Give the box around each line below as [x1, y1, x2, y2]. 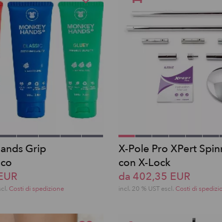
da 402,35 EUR [118, 169, 190, 184]
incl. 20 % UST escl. [118, 184, 175, 193]
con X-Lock [118, 156, 170, 170]
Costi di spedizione [9, 184, 64, 193]
